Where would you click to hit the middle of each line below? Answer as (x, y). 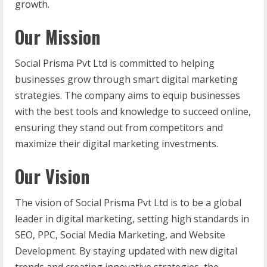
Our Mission (58, 36)
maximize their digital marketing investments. (117, 143)
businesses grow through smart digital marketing (126, 79)
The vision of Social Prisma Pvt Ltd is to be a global (128, 202)
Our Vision (52, 176)
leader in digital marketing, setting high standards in (132, 218)
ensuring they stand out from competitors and (119, 127)
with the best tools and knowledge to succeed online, (133, 111)
